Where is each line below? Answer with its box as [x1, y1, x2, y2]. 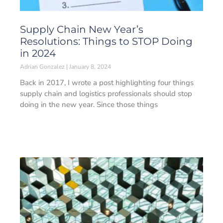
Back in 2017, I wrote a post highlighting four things [20, 78, 194, 88]
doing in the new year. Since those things [20, 100, 158, 110]
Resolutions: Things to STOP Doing [20, 35, 193, 47]
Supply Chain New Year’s [20, 23, 143, 35]
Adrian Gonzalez [20, 63, 66, 71]
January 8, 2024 [68, 63, 111, 71]
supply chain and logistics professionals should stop [20, 89, 192, 99]
